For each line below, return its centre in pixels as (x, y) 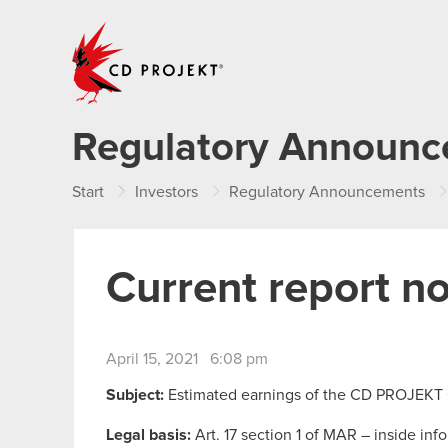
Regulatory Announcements (327, 192)
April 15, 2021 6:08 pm (187, 359)
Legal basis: (148, 434)
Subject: (135, 394)
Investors (166, 192)
